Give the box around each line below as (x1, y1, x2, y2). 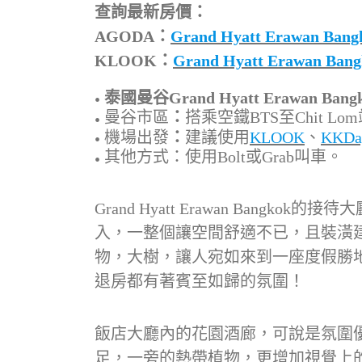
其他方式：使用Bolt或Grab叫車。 (104, 148, 343, 166)
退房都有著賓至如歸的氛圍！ (95, 271, 305, 290)
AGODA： (95, 27, 170, 45)
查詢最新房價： (95, 3, 208, 21)
